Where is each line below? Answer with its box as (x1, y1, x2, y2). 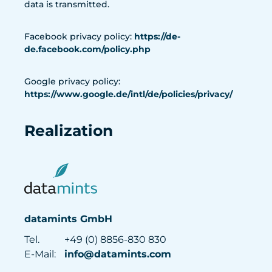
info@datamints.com (64, 248, 171, 260)
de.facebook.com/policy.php (24, 44, 151, 55)
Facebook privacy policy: (24, 31, 134, 42)
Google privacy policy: (24, 76, 120, 87)
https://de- (134, 31, 180, 42)
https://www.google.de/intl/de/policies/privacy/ (24, 89, 233, 100)
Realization (24, 121, 113, 140)
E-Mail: (24, 248, 56, 260)
